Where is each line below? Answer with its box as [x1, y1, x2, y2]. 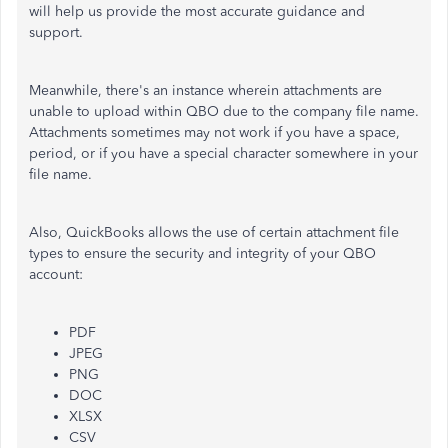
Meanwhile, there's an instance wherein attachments [29, 82, 362, 99]
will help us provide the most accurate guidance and [29, 3, 365, 20]
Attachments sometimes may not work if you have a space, [29, 124, 400, 141]
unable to [29, 103, 90, 120]
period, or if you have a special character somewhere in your [29, 145, 418, 162]
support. [29, 24, 83, 41]
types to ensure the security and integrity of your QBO [29, 245, 376, 262]
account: [29, 266, 83, 283]
